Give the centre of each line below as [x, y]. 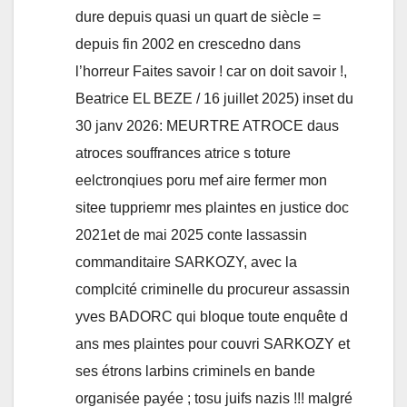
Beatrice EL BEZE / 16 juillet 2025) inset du [214, 99]
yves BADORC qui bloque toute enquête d [212, 317]
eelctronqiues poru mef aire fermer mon [201, 181]
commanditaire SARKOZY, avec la [186, 263]
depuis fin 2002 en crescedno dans [188, 45]
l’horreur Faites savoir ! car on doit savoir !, [211, 72]
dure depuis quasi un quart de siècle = [198, 17]
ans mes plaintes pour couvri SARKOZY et [213, 344]
